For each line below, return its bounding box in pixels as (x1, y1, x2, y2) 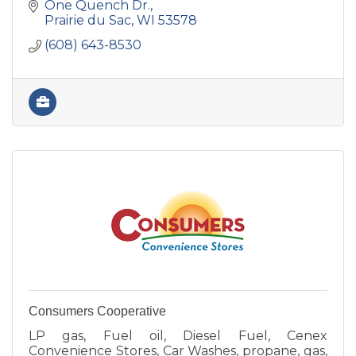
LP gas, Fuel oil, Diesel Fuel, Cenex (29, 328, 327, 344)
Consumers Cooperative (29, 304, 166, 319)
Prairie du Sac (44, 13, 131, 29)
